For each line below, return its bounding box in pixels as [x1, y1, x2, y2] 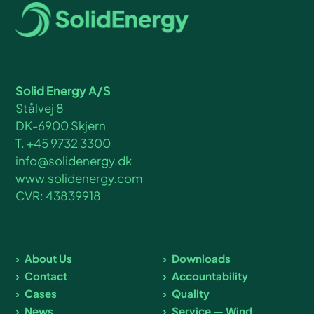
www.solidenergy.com [15, 170, 143, 186]
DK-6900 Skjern [15, 118, 107, 134]
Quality [172, 287, 210, 301]
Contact [25, 269, 68, 283]
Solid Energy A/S [15, 83, 111, 99]
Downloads [172, 252, 231, 266]
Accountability [172, 269, 248, 283]
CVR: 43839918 [15, 188, 102, 204]
